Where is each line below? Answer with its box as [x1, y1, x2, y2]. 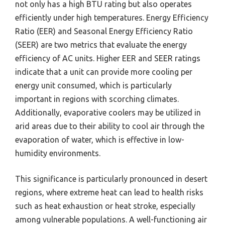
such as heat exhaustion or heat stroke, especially [15, 201, 195, 211]
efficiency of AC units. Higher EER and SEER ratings [15, 54, 200, 63]
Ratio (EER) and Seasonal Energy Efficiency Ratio [15, 27, 193, 36]
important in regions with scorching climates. [15, 94, 179, 104]
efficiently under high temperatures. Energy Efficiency [15, 13, 208, 23]
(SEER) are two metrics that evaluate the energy [15, 40, 187, 50]
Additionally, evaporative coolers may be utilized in [15, 108, 201, 118]
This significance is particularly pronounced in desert [15, 174, 207, 184]
